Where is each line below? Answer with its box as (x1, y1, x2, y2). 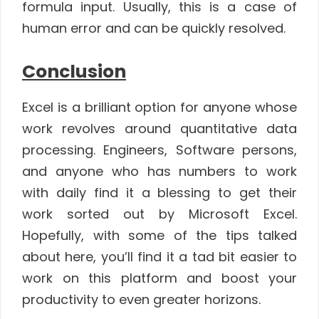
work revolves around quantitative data (22, 119, 297, 137)
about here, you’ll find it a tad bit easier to (22, 247, 297, 266)
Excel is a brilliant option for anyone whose (22, 98, 297, 116)
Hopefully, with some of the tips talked (22, 226, 297, 244)
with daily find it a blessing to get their (22, 183, 297, 202)
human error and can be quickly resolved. (22, 19, 286, 38)
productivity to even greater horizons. (22, 290, 261, 308)
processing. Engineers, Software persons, (22, 140, 297, 159)
